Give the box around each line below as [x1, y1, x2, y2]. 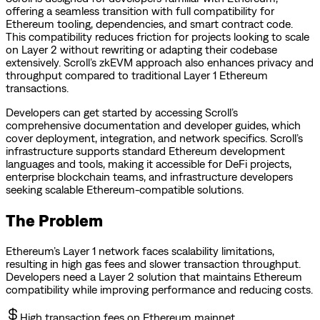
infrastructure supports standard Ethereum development [6, 144, 285, 157]
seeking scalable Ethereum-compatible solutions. [6, 182, 244, 196]
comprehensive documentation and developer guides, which [6, 118, 301, 131]
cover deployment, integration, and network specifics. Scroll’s [6, 131, 303, 144]
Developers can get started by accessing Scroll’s [6, 105, 238, 119]
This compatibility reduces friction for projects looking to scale [6, 29, 309, 43]
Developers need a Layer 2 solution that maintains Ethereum [6, 269, 302, 283]
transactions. [6, 81, 69, 94]
